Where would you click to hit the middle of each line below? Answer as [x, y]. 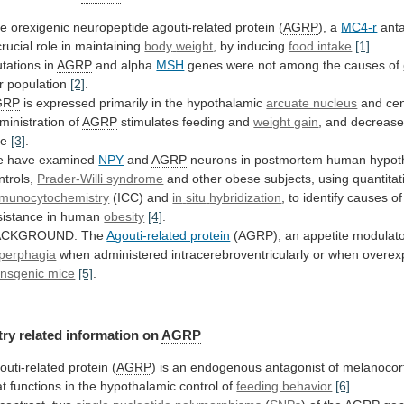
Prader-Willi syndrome [101, 178]
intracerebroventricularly [241, 254]
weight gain [286, 121]
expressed [66, 102]
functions [36, 386]
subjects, [290, 178]
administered [131, 254]
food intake [321, 46]
